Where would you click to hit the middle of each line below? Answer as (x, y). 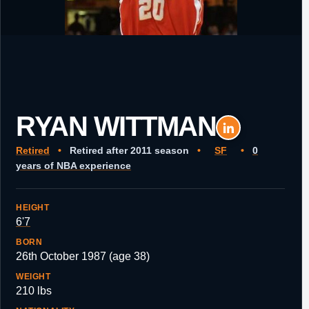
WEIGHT (33, 277)
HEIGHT (33, 208)
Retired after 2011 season (129, 150)
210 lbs (34, 291)
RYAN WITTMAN (116, 126)
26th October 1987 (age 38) (83, 256)
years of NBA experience (73, 166)
